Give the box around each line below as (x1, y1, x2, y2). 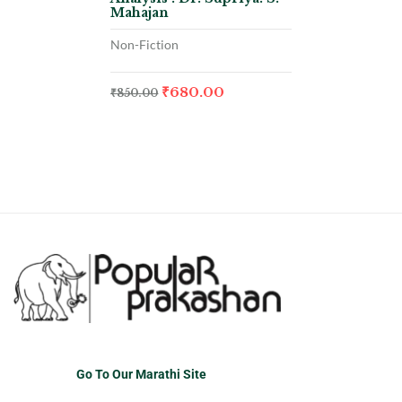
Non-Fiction (110, 36, 179, 52)
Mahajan (110, 4, 170, 21)
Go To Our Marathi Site (76, 367, 206, 382)
